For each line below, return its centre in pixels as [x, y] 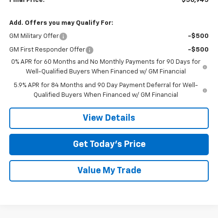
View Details [109, 118]
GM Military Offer [34, 36]
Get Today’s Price [109, 144]
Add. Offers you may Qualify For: [61, 23]
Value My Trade [109, 171]
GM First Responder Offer [47, 50]
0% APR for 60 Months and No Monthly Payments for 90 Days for [106, 62]
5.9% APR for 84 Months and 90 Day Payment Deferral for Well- [106, 85]
